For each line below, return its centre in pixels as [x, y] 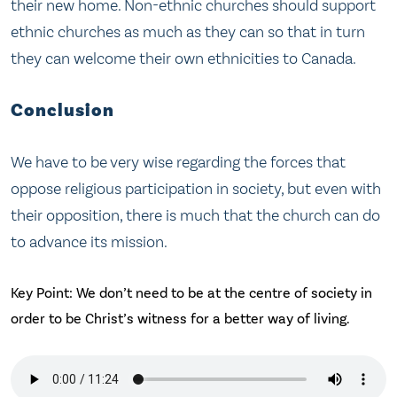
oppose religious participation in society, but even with [196, 189]
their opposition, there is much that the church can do [195, 216]
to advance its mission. [89, 242]
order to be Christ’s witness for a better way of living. [180, 318]
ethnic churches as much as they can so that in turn [188, 32]
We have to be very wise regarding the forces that [178, 163]
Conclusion [62, 110]
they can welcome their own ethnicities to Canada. [183, 59]
